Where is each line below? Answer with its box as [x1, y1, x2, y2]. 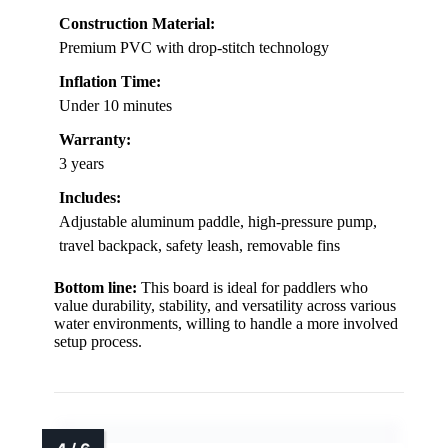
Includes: [59, 189, 121, 207]
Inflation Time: [59, 73, 161, 91]
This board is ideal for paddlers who [137, 279, 368, 297]
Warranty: [59, 131, 131, 149]
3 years [59, 155, 104, 173]
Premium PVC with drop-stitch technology [59, 39, 329, 57]
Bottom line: [54, 279, 137, 297]
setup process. [54, 333, 142, 351]
